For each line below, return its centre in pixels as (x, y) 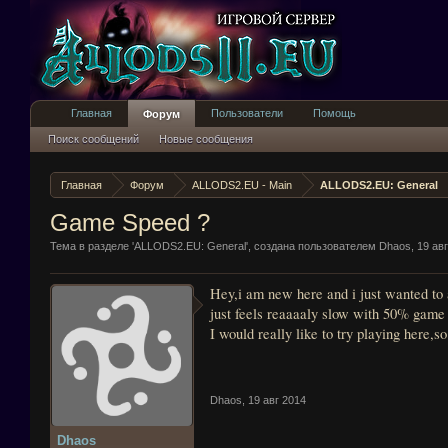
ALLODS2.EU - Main (242, 185)
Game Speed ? (130, 222)
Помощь (334, 113)
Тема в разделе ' (92, 246)
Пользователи (247, 113)
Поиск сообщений (93, 139)
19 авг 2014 (277, 400)
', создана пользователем (312, 246)
